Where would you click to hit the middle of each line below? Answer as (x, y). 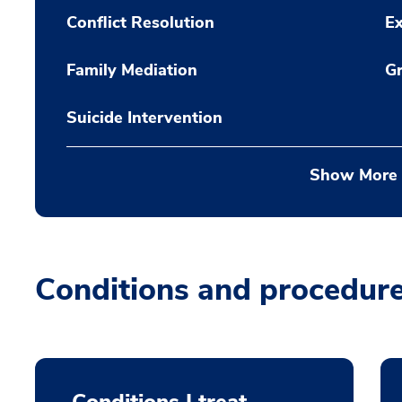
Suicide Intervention (144, 118)
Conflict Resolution (140, 22)
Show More (353, 175)
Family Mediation (132, 70)
